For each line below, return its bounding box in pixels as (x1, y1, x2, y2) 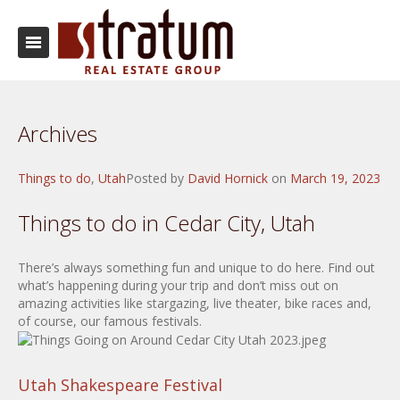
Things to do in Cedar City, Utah (18, 208, 315, 237)
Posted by (126, 170, 187, 187)
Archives (18, 119, 97, 148)
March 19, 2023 (290, 170, 380, 187)
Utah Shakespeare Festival (18, 374, 227, 396)
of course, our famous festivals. (18, 312, 202, 329)
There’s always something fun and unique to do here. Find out (18, 259, 375, 276)
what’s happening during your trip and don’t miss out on (18, 277, 338, 294)
